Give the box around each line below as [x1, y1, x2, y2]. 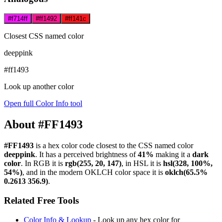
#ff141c [65, 15, 86, 23]
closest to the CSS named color [96, 141, 193, 150]
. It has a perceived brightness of [35, 150, 138, 159]
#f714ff [8, 15, 28, 23]
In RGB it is [25, 159, 65, 168]
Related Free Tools [4, 195, 79, 206]
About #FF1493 [4, 118, 83, 131]
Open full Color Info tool [4, 99, 82, 108]
